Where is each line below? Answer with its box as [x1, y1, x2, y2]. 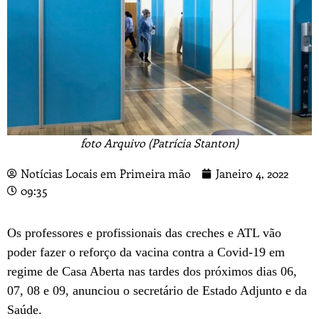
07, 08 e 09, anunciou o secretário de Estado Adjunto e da [7, 283, 307, 298]
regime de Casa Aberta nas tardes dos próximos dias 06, [7, 264, 297, 279]
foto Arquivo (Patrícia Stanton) [80, 135, 239, 150]
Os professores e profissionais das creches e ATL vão [7, 226, 281, 241]
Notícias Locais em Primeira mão [21, 165, 191, 181]
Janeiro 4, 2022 [216, 165, 288, 181]
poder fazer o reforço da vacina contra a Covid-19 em [7, 245, 285, 260]
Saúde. [7, 303, 42, 318]
